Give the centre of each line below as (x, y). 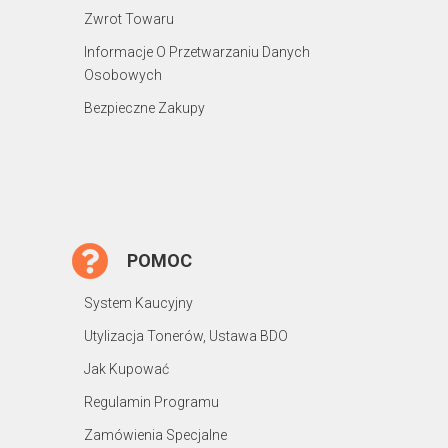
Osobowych (123, 74)
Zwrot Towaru (129, 18)
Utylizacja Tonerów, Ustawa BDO (186, 335)
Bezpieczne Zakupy (144, 107)
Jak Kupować (126, 368)
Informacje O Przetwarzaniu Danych (197, 51)
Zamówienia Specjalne (155, 434)
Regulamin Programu (151, 401)
